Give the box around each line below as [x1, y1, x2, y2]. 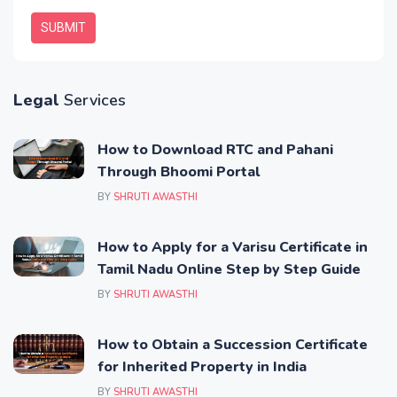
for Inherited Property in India [97, 357, 307, 378]
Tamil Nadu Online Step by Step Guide [97, 260, 361, 280]
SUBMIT [41, 20, 86, 35]
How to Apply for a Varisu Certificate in [97, 237, 368, 258]
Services [64, 90, 126, 112]
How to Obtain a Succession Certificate [97, 335, 368, 355]
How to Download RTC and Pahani [97, 140, 333, 160]
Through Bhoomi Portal [97, 162, 260, 183]
